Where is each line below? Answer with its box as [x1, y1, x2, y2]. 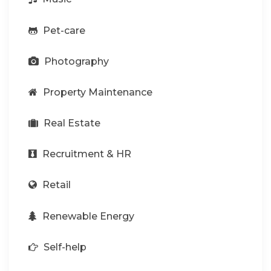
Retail [40, 179, 71, 191]
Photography [42, 55, 109, 67]
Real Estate [41, 117, 100, 129]
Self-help [41, 241, 87, 253]
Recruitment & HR [40, 148, 131, 160]
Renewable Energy [40, 210, 134, 222]
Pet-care [41, 24, 85, 36]
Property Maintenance [41, 86, 152, 98]
